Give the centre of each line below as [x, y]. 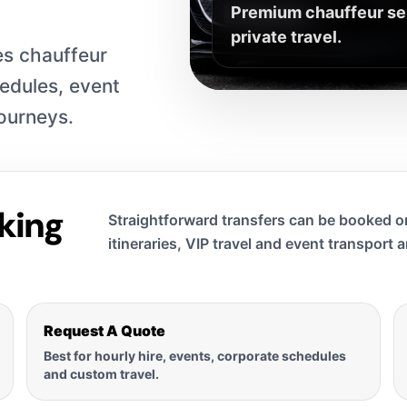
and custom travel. [101, 373]
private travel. [287, 36]
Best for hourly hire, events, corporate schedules [195, 355]
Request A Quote [104, 330]
